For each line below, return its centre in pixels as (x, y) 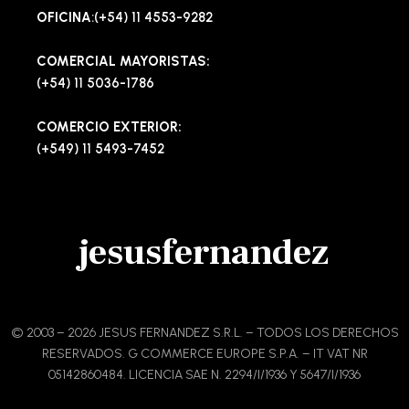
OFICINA (64, 18)
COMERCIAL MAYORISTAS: (123, 62)
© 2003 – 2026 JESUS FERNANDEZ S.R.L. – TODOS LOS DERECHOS (204, 332)
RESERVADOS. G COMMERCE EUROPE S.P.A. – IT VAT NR (204, 353)
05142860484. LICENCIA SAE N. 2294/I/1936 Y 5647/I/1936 (204, 374)
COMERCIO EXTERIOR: (109, 127)
